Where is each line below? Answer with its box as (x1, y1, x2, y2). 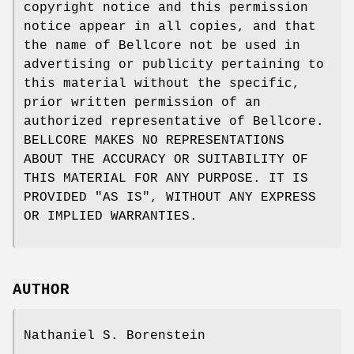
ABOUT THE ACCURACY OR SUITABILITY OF (24, 152, 308, 167)
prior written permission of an (24, 95, 261, 110)
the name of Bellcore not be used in (24, 38, 300, 53)
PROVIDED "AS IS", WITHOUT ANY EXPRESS (24, 190, 316, 205)
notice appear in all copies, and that (24, 19, 316, 34)
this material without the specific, (24, 76, 300, 91)
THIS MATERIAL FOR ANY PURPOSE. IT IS (24, 171, 308, 186)
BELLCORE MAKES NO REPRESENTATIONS (24, 133, 284, 148)
